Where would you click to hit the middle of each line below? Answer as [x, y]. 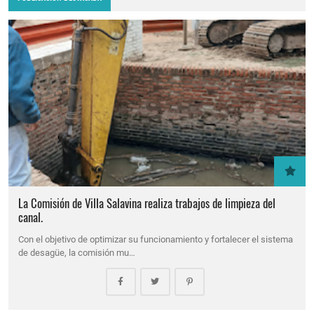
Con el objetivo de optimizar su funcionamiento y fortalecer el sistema [156, 239]
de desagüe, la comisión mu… [77, 252]
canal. [31, 217]
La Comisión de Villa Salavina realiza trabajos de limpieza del [147, 203]
